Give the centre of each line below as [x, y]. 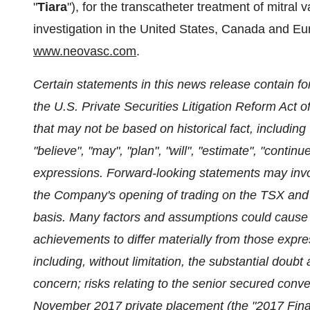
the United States [167, 29]
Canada [243, 29]
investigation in [76, 29]
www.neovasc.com [85, 51]
